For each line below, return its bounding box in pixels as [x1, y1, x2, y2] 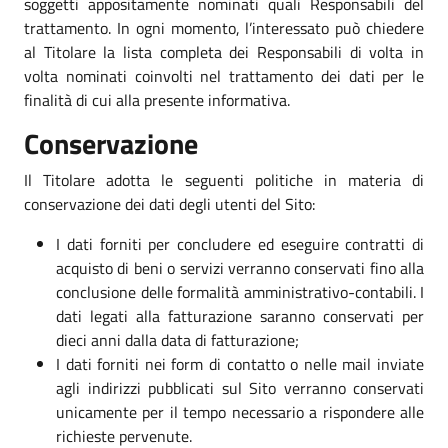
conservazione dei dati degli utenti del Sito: [24, 191, 315, 216]
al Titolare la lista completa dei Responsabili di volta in [24, 39, 424, 64]
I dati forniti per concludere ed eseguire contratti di [56, 231, 424, 256]
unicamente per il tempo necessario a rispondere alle [56, 399, 424, 424]
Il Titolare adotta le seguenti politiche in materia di [24, 167, 424, 192]
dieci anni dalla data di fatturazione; [56, 327, 299, 352]
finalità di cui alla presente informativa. [24, 87, 290, 112]
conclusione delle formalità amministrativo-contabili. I [56, 279, 424, 304]
